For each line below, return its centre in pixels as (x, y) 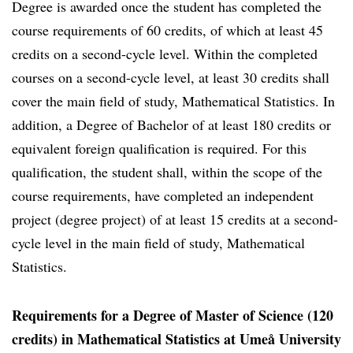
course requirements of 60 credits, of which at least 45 (167, 30)
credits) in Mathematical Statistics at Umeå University (176, 339)
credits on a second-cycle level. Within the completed (165, 54)
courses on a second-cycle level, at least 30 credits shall (171, 77)
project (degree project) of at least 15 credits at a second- (175, 219)
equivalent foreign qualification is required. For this (159, 148)
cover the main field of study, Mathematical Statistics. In (173, 101)
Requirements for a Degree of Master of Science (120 (173, 315)
